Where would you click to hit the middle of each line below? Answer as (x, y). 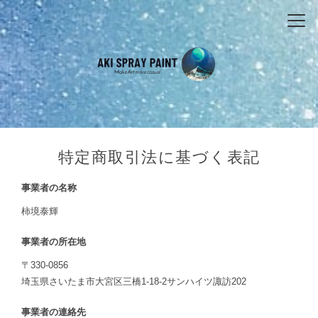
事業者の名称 (49, 188)
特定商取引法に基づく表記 (159, 157)
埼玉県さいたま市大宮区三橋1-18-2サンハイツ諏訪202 (134, 281)
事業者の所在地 (54, 242)
